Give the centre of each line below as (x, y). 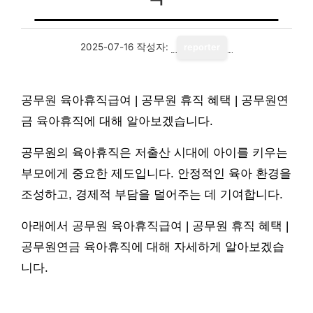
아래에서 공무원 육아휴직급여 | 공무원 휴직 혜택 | (155, 226)
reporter (202, 47)
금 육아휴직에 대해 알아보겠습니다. (117, 121)
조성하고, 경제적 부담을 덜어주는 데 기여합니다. (152, 195)
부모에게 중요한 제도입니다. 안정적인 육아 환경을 (156, 174)
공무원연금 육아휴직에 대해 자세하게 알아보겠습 (153, 247)
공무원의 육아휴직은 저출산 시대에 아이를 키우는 (154, 153)
